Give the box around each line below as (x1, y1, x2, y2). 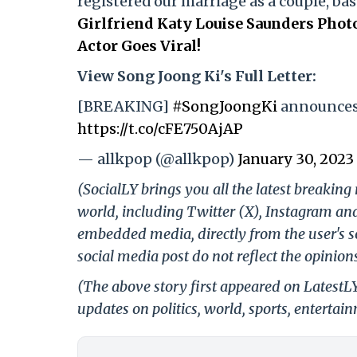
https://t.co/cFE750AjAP (77, 119, 243, 138)
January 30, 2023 (237, 149, 354, 168)
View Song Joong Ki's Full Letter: (77, 66, 320, 85)
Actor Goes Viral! (77, 36, 201, 55)
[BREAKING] (77, 96, 172, 116)
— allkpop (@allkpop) (77, 149, 237, 168)
